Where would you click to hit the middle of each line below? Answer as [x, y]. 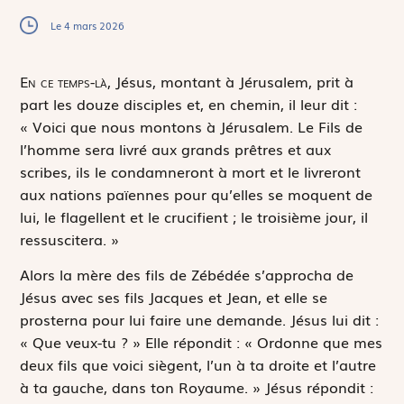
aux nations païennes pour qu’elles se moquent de [197, 193]
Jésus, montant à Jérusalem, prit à [233, 81]
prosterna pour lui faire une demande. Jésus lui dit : [200, 320]
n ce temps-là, [70, 81]
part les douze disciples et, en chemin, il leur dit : [189, 103]
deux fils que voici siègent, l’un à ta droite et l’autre [198, 365]
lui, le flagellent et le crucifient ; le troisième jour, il [194, 216]
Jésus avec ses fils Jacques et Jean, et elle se [174, 297]
